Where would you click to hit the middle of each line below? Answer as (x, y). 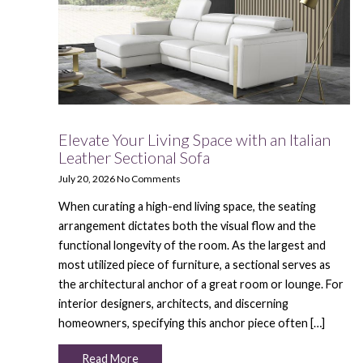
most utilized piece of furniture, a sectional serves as (194, 265)
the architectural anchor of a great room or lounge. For (201, 284)
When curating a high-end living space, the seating (187, 207)
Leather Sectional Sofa (134, 158)
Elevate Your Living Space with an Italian (194, 140)
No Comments (149, 179)
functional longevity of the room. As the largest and (192, 246)
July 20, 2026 (87, 179)
